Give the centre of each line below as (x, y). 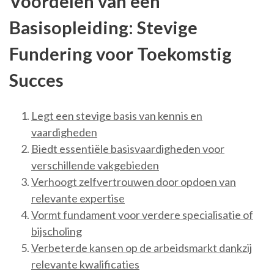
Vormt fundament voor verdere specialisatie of (142, 215)
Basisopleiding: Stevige (103, 27)
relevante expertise (78, 198)
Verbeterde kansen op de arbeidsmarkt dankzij (142, 248)
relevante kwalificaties (85, 265)
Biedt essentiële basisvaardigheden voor (128, 149)
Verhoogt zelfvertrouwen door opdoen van (134, 182)
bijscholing (57, 231)
